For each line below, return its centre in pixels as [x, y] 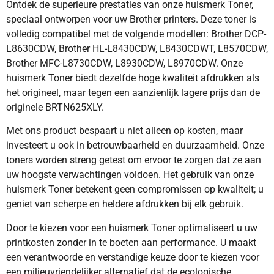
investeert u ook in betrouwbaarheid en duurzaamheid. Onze [135, 146]
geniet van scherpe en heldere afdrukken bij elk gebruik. [125, 204]
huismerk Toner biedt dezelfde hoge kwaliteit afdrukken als [133, 78]
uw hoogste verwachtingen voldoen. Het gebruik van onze [130, 175]
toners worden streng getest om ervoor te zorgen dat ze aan [134, 160]
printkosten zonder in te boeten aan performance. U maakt [131, 242]
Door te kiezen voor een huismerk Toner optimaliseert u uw [132, 228]
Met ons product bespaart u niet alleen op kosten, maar [124, 131]
